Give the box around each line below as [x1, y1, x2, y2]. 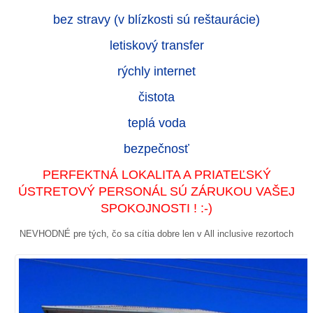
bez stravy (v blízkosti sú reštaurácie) [53, 12, 260, 27]
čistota [138, 89, 175, 104]
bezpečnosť [124, 141, 189, 156]
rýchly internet [117, 64, 196, 78]
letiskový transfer [109, 38, 204, 52]
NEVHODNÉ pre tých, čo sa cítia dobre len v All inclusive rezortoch [20, 228, 293, 239]
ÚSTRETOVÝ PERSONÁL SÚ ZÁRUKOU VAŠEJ [18, 184, 295, 198]
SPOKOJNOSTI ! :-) [101, 201, 212, 215]
